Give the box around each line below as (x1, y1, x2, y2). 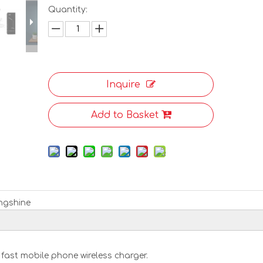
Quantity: (48, 5, 88, 14)
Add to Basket (90, 110, 159, 120)
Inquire (106, 79, 141, 90)
